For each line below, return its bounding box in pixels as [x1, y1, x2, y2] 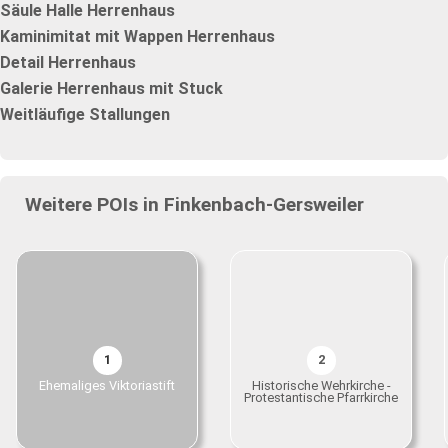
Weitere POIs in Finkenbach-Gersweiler [24, 193, 364, 216]
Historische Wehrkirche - [251, 378, 391, 393]
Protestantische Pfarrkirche [244, 390, 398, 405]
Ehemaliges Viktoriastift [39, 378, 175, 393]
